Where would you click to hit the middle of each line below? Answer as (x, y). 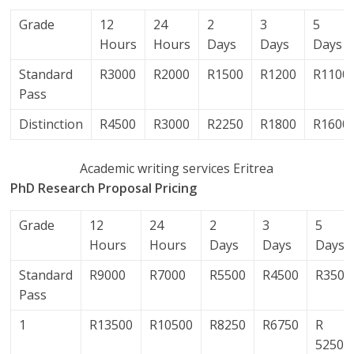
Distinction (51, 124)
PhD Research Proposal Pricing (104, 188)
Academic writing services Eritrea (177, 168)
